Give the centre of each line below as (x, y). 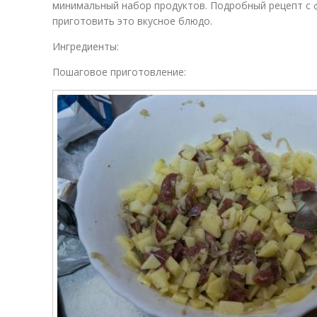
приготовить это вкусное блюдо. (132, 21)
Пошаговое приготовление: (119, 72)
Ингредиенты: (86, 46)
